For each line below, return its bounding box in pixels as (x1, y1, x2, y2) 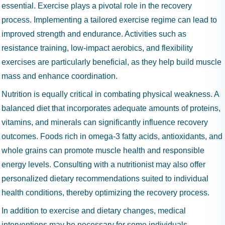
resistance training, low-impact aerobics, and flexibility (2, 44, 193, 52)
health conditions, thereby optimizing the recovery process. (2, 188, 209, 197)
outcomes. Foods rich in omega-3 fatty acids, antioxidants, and (2, 132, 222, 141)
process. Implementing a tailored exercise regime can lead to (2, 16, 217, 24)
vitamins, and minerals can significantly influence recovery (2, 118, 208, 127)
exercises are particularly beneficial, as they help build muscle (2, 58, 221, 66)
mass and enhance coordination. (2, 72, 118, 80)
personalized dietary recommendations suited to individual (2, 174, 208, 183)
